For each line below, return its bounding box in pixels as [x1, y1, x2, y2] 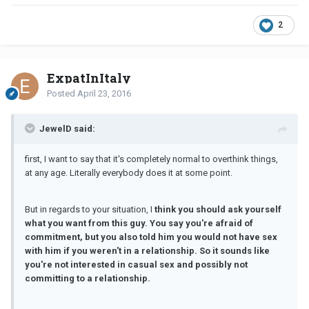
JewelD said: [39, 123, 95, 134]
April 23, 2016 [77, 88, 131, 99]
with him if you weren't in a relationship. [25, 246, 199, 257]
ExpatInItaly [47, 70, 131, 87]
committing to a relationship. [25, 273, 150, 284]
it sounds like [210, 246, 270, 257]
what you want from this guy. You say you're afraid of [25, 218, 253, 229]
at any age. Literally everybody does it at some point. [25, 168, 232, 179]
